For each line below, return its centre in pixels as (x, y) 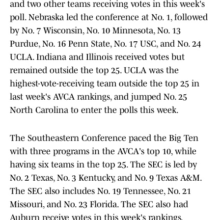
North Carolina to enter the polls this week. (94, 110)
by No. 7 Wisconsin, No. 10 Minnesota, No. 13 (95, 31)
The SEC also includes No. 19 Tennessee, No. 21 (100, 191)
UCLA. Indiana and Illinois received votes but (97, 57)
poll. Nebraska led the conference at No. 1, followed (109, 17)
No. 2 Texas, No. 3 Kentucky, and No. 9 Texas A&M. (106, 178)
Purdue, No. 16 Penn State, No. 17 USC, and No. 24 (105, 44)
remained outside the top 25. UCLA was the (94, 70)
